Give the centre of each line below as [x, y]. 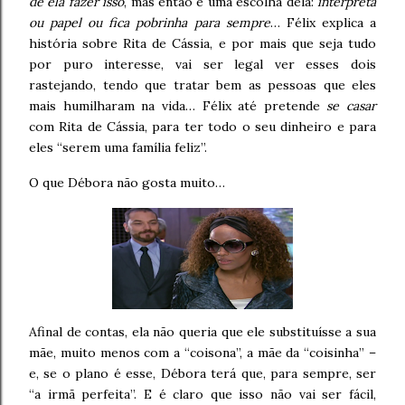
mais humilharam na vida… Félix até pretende [178, 106]
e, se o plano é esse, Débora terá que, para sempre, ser [202, 373]
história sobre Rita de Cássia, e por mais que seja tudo [202, 43]
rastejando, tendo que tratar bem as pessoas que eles [202, 85]
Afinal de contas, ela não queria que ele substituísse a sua [202, 332]
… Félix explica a [323, 23]
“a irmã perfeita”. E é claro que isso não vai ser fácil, [202, 394]
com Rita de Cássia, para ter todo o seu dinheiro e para [202, 127]
